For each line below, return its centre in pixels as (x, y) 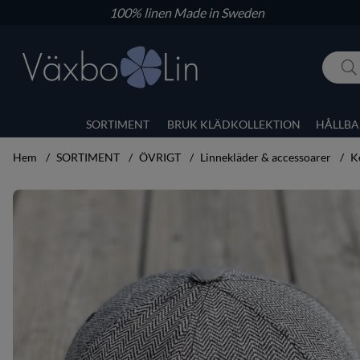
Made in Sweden (219, 12)
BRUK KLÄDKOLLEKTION (234, 124)
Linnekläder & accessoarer (266, 157)
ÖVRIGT (160, 157)
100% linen (141, 12)
